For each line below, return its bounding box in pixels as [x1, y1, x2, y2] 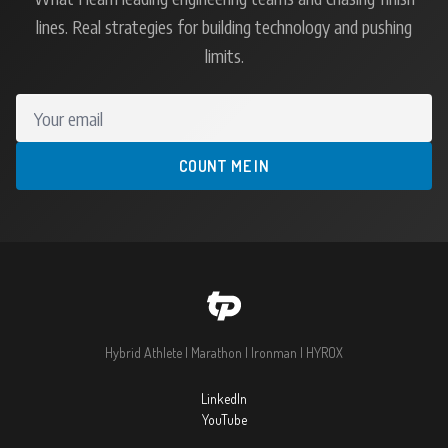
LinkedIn [201, 390, 247, 408]
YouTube [201, 411, 247, 429]
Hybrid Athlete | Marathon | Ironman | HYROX [105, 344, 343, 362]
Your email [15, 95, 84, 119]
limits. [204, 44, 244, 68]
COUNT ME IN [178, 156, 270, 177]
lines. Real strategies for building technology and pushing [36, 15, 412, 39]
